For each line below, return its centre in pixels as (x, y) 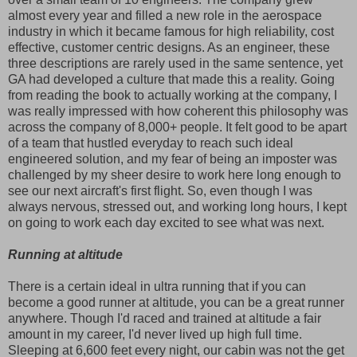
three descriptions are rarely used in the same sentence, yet (175, 63)
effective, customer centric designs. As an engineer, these (169, 47)
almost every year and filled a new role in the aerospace (165, 15)
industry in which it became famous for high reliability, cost (171, 31)
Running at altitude (65, 254)
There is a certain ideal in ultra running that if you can (157, 286)
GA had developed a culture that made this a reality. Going (171, 79)
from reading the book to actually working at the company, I (173, 95)
